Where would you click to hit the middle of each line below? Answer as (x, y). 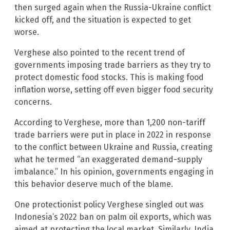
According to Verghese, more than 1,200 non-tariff (110, 123)
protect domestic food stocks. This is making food (109, 78)
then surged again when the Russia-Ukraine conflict (113, 8)
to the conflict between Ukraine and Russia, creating (113, 147)
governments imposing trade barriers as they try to (112, 65)
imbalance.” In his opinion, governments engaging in (114, 172)
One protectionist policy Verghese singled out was (109, 205)
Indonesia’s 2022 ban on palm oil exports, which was (113, 217)
